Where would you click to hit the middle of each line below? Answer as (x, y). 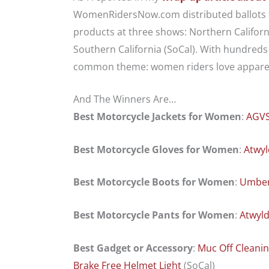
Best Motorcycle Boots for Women (154, 182)
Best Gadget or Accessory (133, 248)
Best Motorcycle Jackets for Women (157, 117)
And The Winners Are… (125, 99)
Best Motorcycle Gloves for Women (156, 149)
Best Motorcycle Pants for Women (154, 215)
